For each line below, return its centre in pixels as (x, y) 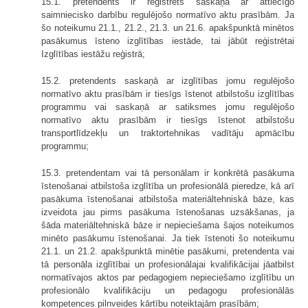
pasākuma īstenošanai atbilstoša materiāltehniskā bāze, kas (168, 199)
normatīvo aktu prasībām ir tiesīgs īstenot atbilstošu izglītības (168, 94)
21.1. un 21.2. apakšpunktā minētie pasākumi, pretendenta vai (168, 252)
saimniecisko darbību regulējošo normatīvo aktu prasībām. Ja (168, 15)
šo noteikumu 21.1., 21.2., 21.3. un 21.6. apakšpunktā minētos (168, 28)
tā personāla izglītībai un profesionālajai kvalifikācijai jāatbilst (168, 265)
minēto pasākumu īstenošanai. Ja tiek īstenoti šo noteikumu (168, 239)
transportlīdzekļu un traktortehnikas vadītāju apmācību (168, 133)
